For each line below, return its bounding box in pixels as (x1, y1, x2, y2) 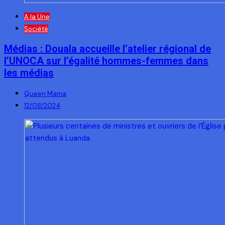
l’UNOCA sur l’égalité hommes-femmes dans (4, 55, 208, 67)
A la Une (24, 12, 50, 21)
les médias (4, 67, 54, 79)
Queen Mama (24, 89, 66, 98)
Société (24, 24, 48, 33)
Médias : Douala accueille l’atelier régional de (4, 43, 211, 55)
